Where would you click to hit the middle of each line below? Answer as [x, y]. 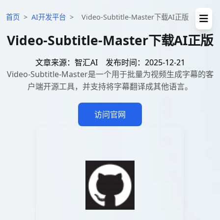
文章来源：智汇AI [66, 62]
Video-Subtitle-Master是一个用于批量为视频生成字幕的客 [110, 74]
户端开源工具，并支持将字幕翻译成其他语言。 [110, 86]
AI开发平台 [49, 17]
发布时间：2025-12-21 [145, 62]
